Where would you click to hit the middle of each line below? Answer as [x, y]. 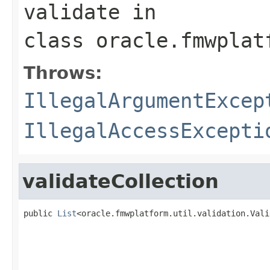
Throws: [63, 73]
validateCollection [121, 181]
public [40, 213]
